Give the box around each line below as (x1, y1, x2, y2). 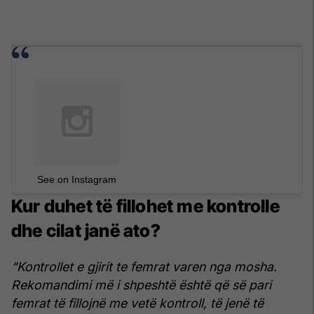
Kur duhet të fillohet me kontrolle (11, 195, 280, 217)
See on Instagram (37, 173, 116, 185)
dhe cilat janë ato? (11, 219, 161, 241)
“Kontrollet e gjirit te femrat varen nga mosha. (11, 259, 277, 274)
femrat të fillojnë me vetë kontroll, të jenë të (11, 295, 264, 310)
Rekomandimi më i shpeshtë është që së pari (11, 277, 271, 292)
